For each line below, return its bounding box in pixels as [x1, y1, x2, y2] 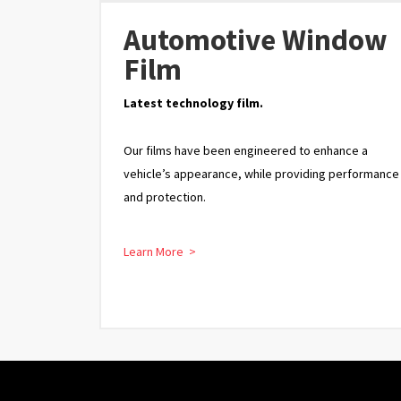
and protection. [124, 188, 206, 205]
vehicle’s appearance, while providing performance [124, 165, 399, 182]
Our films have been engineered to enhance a [124, 141, 368, 158]
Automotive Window [124, 21, 388, 58]
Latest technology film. [124, 94, 263, 111]
